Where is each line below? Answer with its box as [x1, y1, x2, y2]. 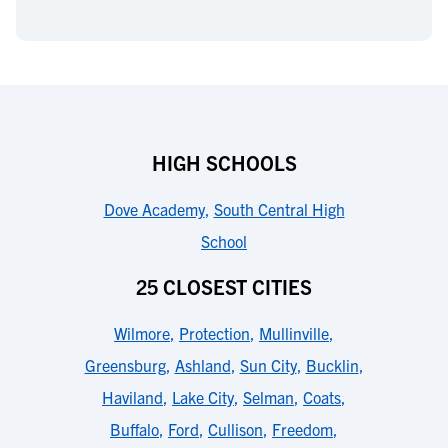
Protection [179, 323, 250, 343]
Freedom [272, 419, 333, 439]
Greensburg [84, 355, 166, 375]
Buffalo [110, 419, 159, 439]
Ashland [174, 355, 231, 375]
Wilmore [114, 323, 170, 343]
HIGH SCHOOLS [151, 150, 297, 175]
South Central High [213, 199, 345, 219]
